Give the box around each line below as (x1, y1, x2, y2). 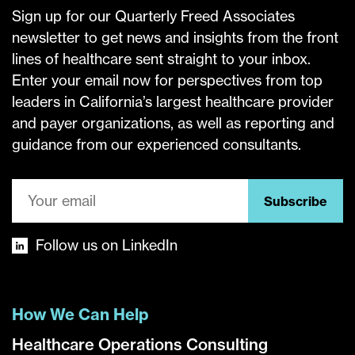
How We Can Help (12, 304, 148, 324)
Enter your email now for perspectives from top (12, 71, 323, 90)
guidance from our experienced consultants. (12, 136, 301, 154)
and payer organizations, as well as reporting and (12, 114, 334, 132)
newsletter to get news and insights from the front (12, 29, 338, 47)
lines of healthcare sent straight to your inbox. (12, 50, 311, 68)
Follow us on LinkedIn (36, 236, 177, 254)
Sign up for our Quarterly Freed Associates (12, 7, 295, 25)
